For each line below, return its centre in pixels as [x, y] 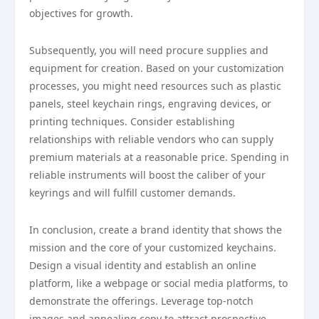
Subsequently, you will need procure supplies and [149, 50]
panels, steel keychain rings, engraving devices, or [150, 104]
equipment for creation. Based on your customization [157, 68]
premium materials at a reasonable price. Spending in [159, 157]
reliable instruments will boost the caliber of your [147, 175]
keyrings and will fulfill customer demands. [132, 193]
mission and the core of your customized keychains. [153, 247]
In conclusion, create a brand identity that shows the [156, 230]
